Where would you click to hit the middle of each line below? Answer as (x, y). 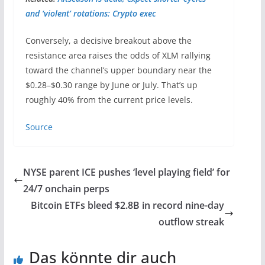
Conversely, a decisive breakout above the (108, 41)
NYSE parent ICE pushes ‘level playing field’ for (126, 172)
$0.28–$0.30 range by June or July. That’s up (111, 85)
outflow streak (192, 222)
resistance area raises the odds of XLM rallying (118, 56)
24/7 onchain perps (66, 189)
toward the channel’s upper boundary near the (118, 70)
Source (39, 127)
